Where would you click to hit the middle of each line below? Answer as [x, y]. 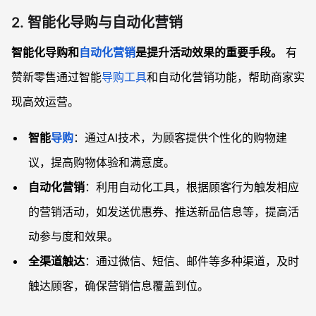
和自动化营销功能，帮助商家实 [226, 77]
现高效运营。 [45, 102]
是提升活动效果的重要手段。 [209, 52]
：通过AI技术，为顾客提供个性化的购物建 [180, 138]
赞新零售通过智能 [56, 77]
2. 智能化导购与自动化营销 [97, 23]
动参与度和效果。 [73, 236]
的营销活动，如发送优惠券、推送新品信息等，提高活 [164, 212]
